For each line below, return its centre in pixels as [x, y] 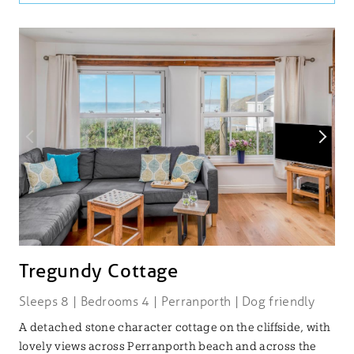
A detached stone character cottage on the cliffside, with [175, 328]
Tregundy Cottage [99, 271]
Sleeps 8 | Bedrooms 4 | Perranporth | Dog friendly [167, 301]
